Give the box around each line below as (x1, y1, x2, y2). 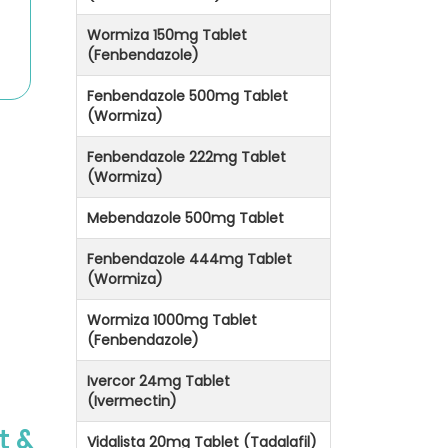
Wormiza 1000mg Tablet (87, 310, 257, 331)
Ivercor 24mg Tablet (87, 371, 230, 392)
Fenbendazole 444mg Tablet (87, 249, 292, 270)
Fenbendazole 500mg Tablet (87, 86, 288, 107)
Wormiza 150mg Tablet (87, 25, 247, 46)
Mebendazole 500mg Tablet (87, 208, 284, 229)
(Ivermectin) (87, 391, 177, 412)
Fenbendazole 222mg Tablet (87, 147, 286, 168)
